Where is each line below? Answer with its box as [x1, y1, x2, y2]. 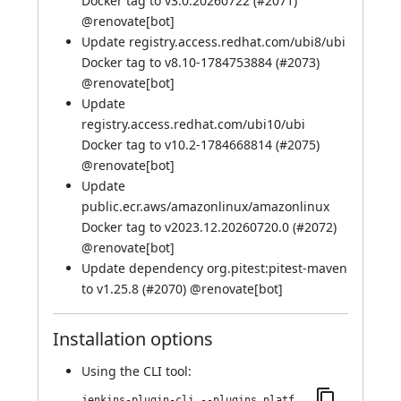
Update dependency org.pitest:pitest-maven [81, 260, 347, 277]
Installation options [53, 327, 213, 351]
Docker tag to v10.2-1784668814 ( [81, 136, 279, 153]
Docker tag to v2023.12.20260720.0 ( [81, 218, 296, 235]
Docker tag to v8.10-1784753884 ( [81, 54, 279, 71]
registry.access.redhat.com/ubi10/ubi [81, 115, 305, 132]
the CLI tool [120, 363, 188, 380]
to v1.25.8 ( [81, 280, 146, 297]
